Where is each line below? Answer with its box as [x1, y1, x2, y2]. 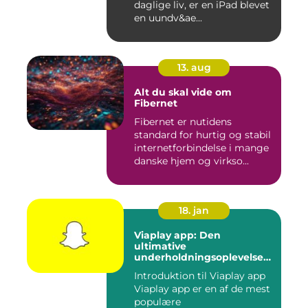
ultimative [134, 240, 186, 252]
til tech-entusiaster [134, 262, 230, 274]
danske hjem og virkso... [134, 155, 249, 167]
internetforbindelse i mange [134, 142, 269, 154]
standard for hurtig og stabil [134, 129, 271, 141]
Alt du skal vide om [134, 86, 232, 98]
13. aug [177, 61, 211, 74]
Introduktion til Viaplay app [134, 269, 265, 282]
